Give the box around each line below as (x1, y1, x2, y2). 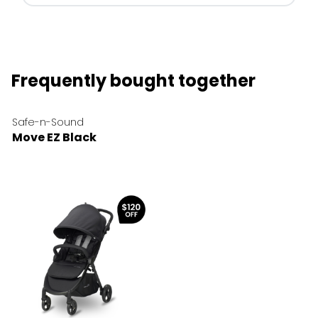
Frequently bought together (11, 69, 256, 93)
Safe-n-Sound (12, 115, 84, 130)
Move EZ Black (12, 129, 97, 146)
